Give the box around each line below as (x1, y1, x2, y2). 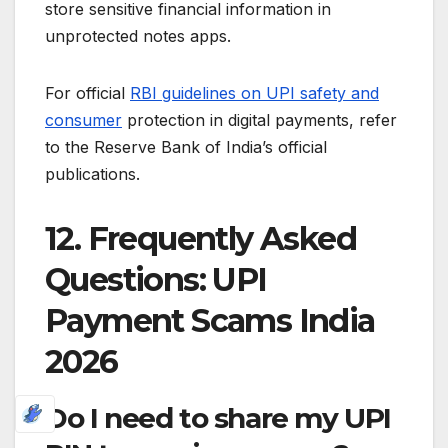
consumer (45, 110, 122, 131)
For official (45, 83, 130, 104)
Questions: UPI (45, 260, 267, 300)
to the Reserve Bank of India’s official (45, 137, 327, 158)
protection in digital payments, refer (122, 110, 397, 131)
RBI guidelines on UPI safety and (130, 83, 379, 104)
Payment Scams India (45, 301, 375, 341)
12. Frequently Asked (45, 219, 356, 259)
